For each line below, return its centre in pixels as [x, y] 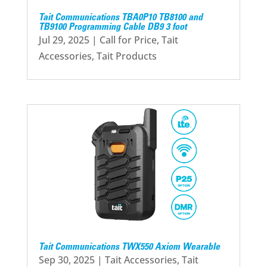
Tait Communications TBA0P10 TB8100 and [120, 18]
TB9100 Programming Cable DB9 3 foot [112, 27]
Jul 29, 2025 [64, 40]
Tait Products [126, 56]
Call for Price [128, 40]
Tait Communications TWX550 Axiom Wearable [129, 247]
